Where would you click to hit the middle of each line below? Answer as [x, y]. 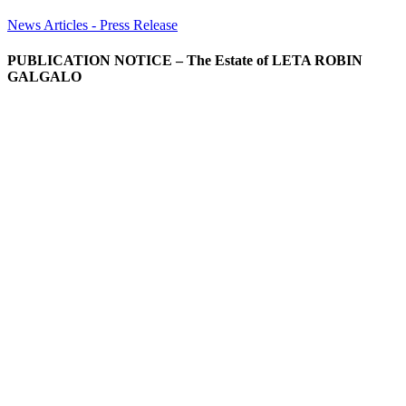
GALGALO [44, 77]
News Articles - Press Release [92, 24]
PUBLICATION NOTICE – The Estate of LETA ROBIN [185, 61]
